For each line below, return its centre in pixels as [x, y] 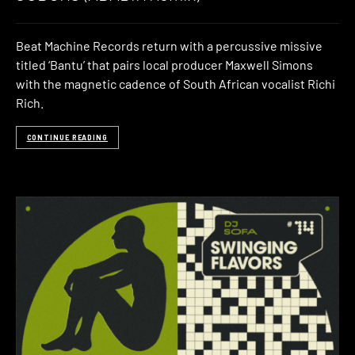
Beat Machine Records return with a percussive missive [169, 46]
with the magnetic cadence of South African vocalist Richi [176, 84]
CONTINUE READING [67, 137]
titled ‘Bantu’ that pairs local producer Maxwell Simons [164, 65]
